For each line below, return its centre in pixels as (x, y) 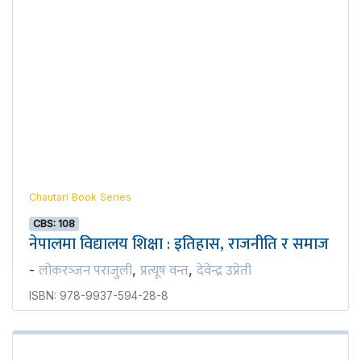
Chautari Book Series (80, 197)
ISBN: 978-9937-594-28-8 (99, 295)
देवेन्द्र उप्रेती (224, 270)
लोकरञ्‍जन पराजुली (85, 270)
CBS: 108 (54, 223)
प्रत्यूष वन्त (164, 270)
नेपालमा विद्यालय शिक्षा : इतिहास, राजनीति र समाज (179, 244)
